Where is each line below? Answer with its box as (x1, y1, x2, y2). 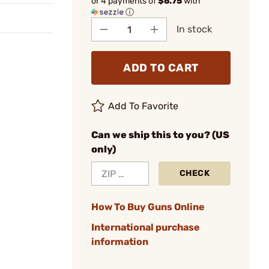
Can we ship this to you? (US (91, 129, 229, 141)
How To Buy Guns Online (91, 201, 205, 213)
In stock (177, 23, 212, 35)
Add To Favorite (108, 100, 179, 112)
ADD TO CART (123, 61, 199, 74)
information (91, 236, 148, 247)
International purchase (91, 222, 200, 233)
